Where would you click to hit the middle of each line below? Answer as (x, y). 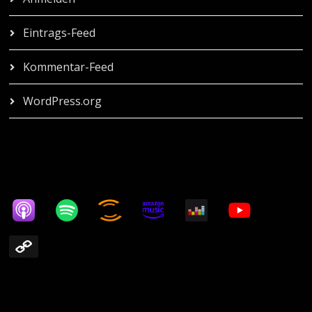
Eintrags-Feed (60, 33)
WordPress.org (63, 101)
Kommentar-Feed (69, 67)
